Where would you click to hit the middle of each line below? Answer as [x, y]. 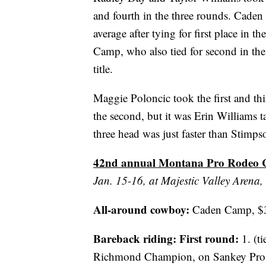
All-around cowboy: [141, 210]
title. [103, 69]
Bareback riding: [135, 239]
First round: [209, 239]
